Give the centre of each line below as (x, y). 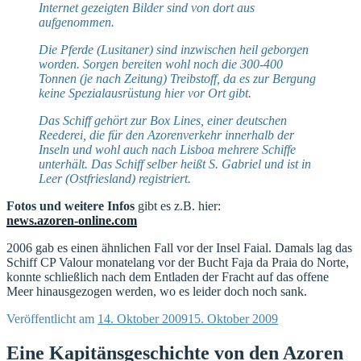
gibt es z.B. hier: (178, 205)
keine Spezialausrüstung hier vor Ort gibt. (145, 93)
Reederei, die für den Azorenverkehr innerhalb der (166, 135)
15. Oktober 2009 (233, 318)
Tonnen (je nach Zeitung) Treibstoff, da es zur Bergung (177, 78)
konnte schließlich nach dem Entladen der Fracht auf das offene (168, 276)
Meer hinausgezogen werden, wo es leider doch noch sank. (157, 291)
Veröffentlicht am (50, 318)
